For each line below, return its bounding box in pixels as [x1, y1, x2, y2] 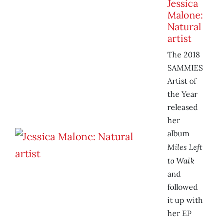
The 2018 [167, 50, 200, 60]
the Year [167, 89, 198, 99]
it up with [167, 195, 203, 205]
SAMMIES [167, 63, 203, 73]
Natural [167, 20, 201, 33]
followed [167, 182, 198, 192]
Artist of [167, 76, 196, 86]
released [167, 102, 198, 112]
